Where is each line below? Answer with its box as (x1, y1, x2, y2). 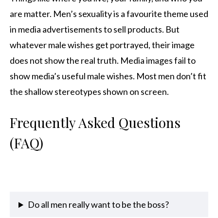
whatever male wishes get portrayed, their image (10, 39, 195, 51)
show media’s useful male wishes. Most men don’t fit (10, 71, 206, 82)
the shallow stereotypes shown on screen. (10, 86, 169, 97)
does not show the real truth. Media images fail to (10, 55, 196, 66)
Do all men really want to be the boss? (28, 199, 169, 210)
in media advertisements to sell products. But (10, 24, 180, 35)
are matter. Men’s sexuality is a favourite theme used (10, 8, 208, 19)
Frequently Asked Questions (10, 113, 181, 132)
